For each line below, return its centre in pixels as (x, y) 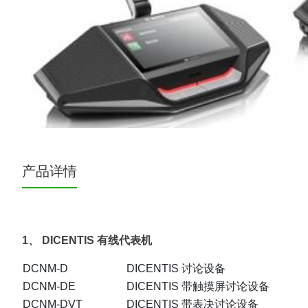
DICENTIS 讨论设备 (176, 269)
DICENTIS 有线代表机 (97, 241)
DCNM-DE (49, 287)
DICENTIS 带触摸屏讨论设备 (198, 287)
